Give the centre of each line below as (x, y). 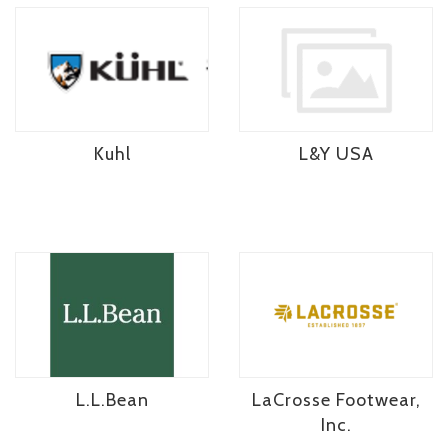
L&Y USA (336, 154)
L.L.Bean (112, 399)
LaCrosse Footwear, (336, 399)
